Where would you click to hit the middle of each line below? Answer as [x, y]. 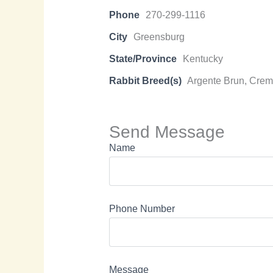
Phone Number [142, 209]
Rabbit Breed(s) [145, 81]
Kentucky [203, 59]
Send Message [167, 132]
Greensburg [159, 37]
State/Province [143, 59]
